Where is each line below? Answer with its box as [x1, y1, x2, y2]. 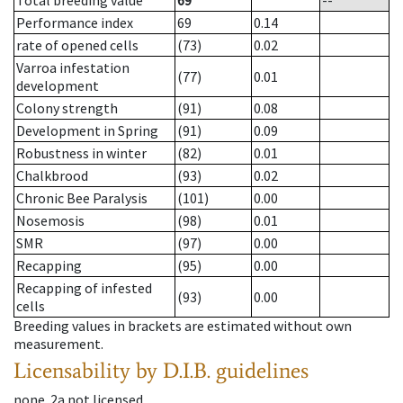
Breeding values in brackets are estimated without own [13, 317, 352, 336]
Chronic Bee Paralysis [16, 189, 148, 208]
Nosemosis [16, 211, 85, 230]
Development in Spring [16, 121, 158, 140]
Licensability [13, 357, 130, 384]
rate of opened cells [16, 36, 139, 55]
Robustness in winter [16, 144, 147, 163]
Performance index [16, 13, 133, 32]
